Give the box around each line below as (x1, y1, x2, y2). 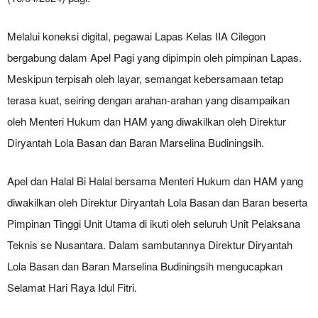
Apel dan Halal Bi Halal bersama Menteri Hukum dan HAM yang (7, 173, 303, 188)
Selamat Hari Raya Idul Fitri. (7, 280, 137, 295)
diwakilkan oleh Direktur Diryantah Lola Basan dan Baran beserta (7, 194, 307, 209)
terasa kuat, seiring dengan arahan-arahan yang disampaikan (7, 92, 290, 107)
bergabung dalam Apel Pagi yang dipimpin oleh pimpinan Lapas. (7, 50, 302, 65)
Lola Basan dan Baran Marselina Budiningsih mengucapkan (7, 258, 283, 273)
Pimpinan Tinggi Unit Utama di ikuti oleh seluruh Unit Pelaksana (7, 216, 300, 231)
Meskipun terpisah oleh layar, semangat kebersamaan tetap (7, 71, 283, 86)
